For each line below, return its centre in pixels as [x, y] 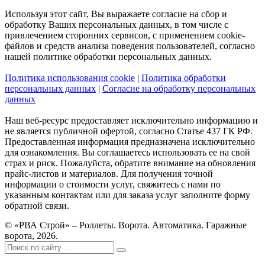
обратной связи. [37, 205]
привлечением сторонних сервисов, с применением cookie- [125, 35]
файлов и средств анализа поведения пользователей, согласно [130, 46]
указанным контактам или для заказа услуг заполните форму [127, 195]
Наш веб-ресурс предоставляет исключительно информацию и [131, 120]
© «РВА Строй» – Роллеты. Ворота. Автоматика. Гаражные [126, 225]
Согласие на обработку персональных [179, 88]
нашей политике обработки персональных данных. [108, 56]
